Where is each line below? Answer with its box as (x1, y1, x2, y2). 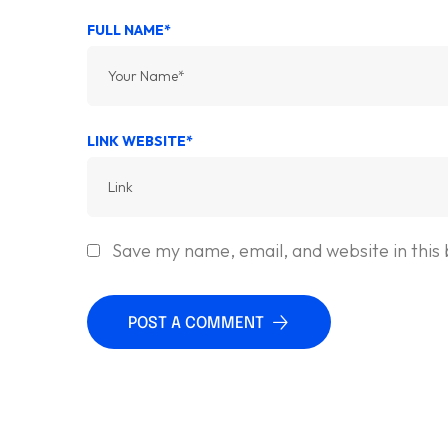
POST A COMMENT (128, 315, 264, 332)
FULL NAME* (87, 21, 171, 39)
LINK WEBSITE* (87, 132, 193, 150)
